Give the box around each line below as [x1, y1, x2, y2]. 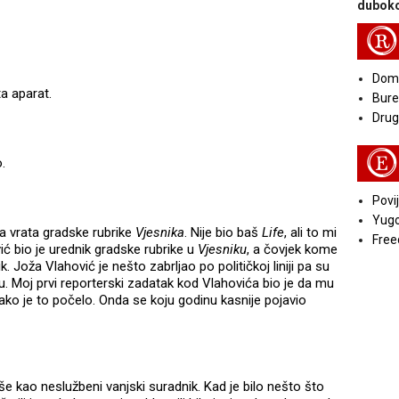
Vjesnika [135, 224, 184, 241]
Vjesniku [198, 241, 247, 258]
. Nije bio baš [184, 224, 262, 241]
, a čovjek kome [247, 241, 338, 258]
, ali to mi [284, 224, 337, 241]
